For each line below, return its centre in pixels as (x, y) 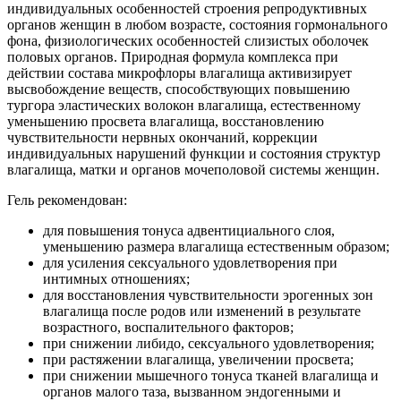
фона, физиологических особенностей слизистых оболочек (188, 40)
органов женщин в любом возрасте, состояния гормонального (197, 24)
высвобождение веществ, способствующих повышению (179, 89)
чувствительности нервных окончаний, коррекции (162, 137)
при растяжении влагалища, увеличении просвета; (198, 359)
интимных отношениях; (116, 278)
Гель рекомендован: (67, 200)
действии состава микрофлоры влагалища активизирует (179, 73)
